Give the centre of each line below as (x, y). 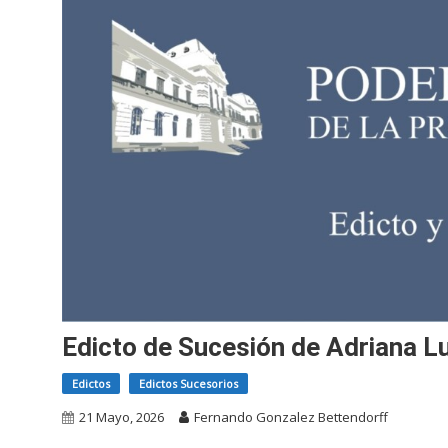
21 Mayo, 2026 (121, 416)
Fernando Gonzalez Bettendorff (291, 416)
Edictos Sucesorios (188, 383)
